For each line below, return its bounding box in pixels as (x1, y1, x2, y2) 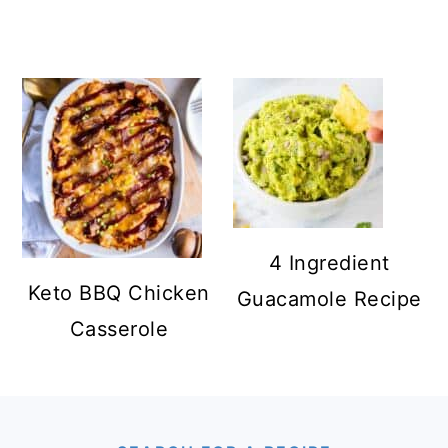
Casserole (69, 316, 169, 341)
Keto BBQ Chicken (27, 280, 210, 305)
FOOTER (21, 413, 138, 443)
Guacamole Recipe (236, 286, 422, 311)
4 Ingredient (268, 250, 390, 275)
